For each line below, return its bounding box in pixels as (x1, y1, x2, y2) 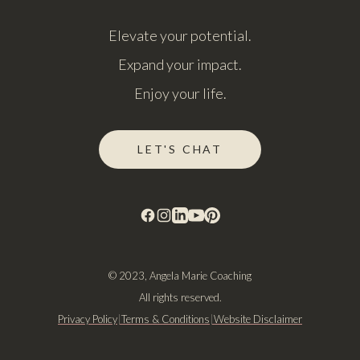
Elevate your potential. (108, 27, 252, 44)
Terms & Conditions (121, 313, 210, 325)
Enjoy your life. (133, 84, 227, 102)
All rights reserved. (138, 291, 222, 304)
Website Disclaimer (214, 313, 302, 325)
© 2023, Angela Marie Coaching (108, 269, 252, 282)
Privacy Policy (58, 313, 117, 325)
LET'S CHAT (137, 142, 223, 156)
